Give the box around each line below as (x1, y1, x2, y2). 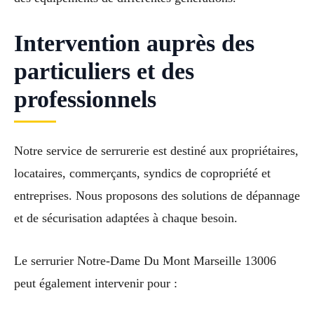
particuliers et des (14, 57, 194, 84)
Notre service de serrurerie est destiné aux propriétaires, (14, 143, 299, 158)
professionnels (14, 86, 156, 112)
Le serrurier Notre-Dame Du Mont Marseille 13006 (14, 253, 276, 268)
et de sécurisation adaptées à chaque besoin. (14, 210, 238, 225)
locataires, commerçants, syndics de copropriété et (14, 165, 271, 180)
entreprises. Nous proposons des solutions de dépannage (14, 188, 300, 203)
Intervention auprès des (14, 29, 254, 56)
